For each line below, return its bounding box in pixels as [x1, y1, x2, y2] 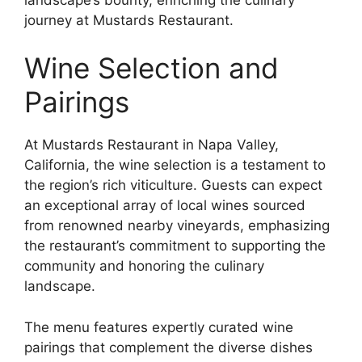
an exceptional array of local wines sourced [24, 197, 305, 213]
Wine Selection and [24, 51, 279, 85]
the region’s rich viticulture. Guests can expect [24, 177, 322, 193]
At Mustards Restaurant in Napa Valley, [24, 137, 279, 153]
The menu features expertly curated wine [24, 318, 293, 335]
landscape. [24, 278, 95, 294]
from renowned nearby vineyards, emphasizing [24, 217, 330, 234]
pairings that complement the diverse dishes [24, 339, 313, 356]
